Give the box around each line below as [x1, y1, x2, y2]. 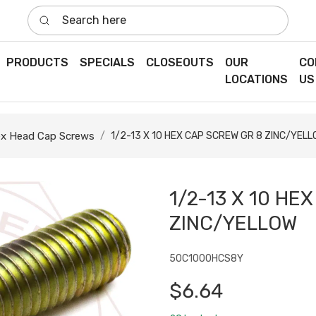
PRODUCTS [6, 56, 68, 70]
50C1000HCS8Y [169, 253, 243, 265]
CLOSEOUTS [145, 56, 214, 70]
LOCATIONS [224, 73, 288, 87]
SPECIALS [79, 56, 135, 70]
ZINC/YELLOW [169, 212, 297, 236]
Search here [27, 6, 92, 20]
